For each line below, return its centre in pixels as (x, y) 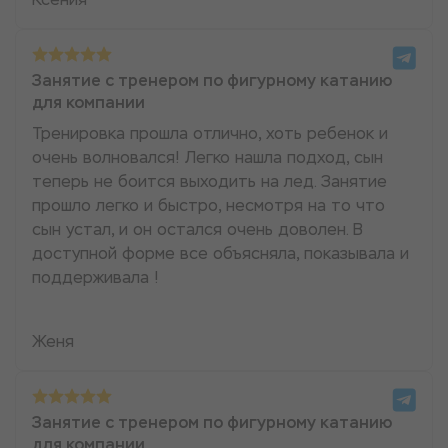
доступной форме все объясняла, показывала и (220, 254)
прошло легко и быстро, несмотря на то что (208, 206)
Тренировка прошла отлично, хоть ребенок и (210, 134)
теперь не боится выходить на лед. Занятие (209, 182)
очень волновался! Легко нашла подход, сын (207, 158)
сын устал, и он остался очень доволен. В (197, 230)
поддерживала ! (95, 278)
